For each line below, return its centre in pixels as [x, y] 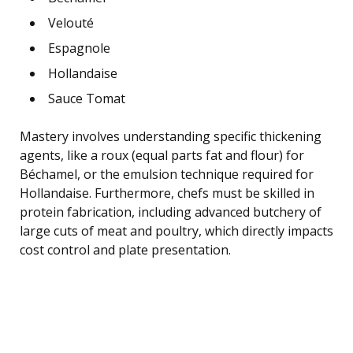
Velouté [71, 23]
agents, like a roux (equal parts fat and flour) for [162, 156]
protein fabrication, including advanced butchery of [171, 212]
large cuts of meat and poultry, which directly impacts [176, 231]
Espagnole [79, 48]
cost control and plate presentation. [125, 250]
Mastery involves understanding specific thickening [171, 137]
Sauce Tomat [87, 99]
